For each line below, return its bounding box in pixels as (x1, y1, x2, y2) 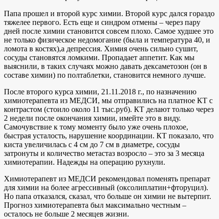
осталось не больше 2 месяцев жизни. (4, 209, 129, 218)
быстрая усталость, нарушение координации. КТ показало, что (4, 131, 214, 140)
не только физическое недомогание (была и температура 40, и (4, 35, 210, 44)
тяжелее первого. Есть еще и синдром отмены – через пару (4, 18, 200, 26)
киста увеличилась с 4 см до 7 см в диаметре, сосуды (4, 140, 180, 149)
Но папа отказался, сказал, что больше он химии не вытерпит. (4, 192, 211, 200)
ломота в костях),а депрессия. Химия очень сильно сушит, (4, 44, 198, 53)
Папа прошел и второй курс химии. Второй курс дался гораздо (4, 9, 215, 18)
